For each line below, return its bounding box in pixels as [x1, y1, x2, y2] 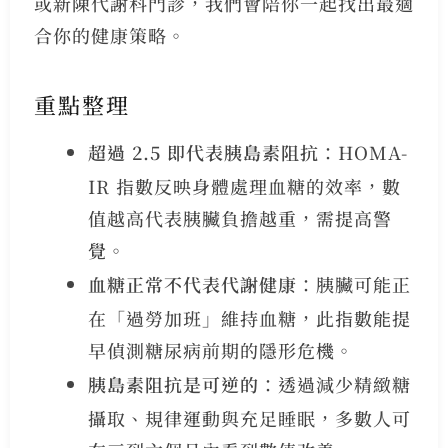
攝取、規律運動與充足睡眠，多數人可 [87, 404, 411, 431]
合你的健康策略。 [33, 21, 186, 48]
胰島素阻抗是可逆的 [87, 370, 259, 397]
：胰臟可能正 [296, 270, 411, 297]
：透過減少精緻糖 [258, 370, 411, 397]
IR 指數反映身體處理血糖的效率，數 [87, 172, 401, 199]
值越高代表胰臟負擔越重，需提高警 [87, 204, 392, 231]
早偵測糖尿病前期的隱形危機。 [87, 336, 354, 363]
